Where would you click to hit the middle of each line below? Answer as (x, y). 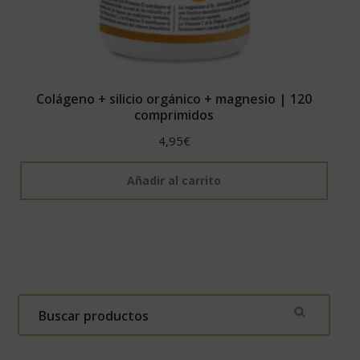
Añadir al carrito (174, 181)
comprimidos (174, 115)
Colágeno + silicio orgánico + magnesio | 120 (174, 99)
